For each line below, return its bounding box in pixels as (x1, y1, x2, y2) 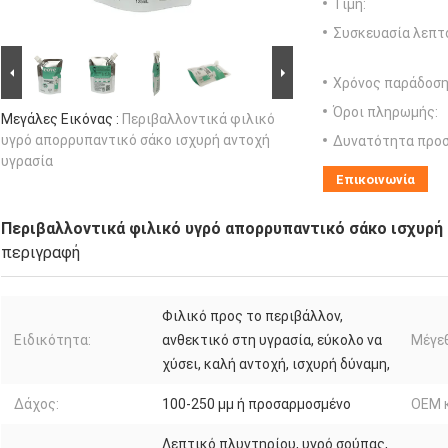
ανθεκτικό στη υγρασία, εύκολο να (162, 332, 382, 349)
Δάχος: (14, 396, 59, 413)
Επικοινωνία (336, 172, 415, 188)
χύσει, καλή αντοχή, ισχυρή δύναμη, (162, 356, 390, 373)
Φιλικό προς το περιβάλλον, (162, 308, 343, 325)
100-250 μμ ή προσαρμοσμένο (162, 396, 351, 413)
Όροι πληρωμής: (333, 104, 438, 121)
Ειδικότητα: (14, 332, 91, 349)
